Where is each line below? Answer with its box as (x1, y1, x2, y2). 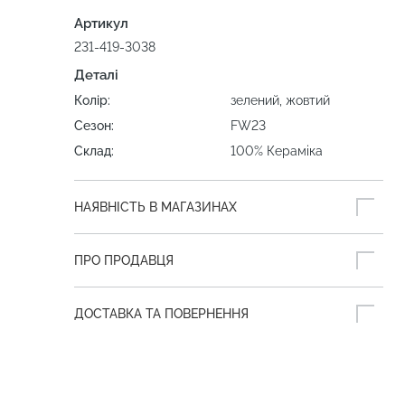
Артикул (74, 15, 128, 33)
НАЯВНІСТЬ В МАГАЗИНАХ (74, 200, 237, 215)
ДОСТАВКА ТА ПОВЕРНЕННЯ (74, 306, 249, 322)
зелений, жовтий (231, 93, 330, 108)
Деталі (74, 67, 118, 84)
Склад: (74, 144, 114, 159)
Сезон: (74, 118, 114, 134)
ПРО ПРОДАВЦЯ (74, 253, 174, 268)
